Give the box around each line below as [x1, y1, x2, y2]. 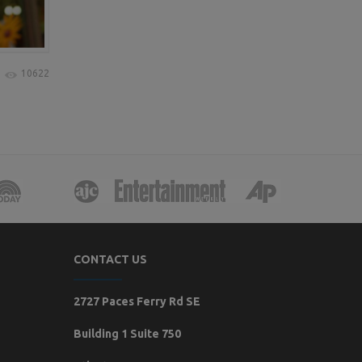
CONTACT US [74, 253, 147, 266]
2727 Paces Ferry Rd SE [74, 295, 200, 308]
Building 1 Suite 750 [74, 327, 181, 340]
